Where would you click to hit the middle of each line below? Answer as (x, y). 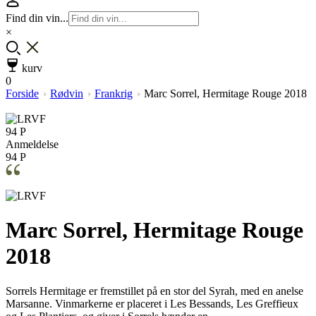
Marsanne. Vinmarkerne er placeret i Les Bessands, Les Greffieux (152, 303)
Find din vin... (37, 18)
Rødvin (67, 93)
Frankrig (114, 93)
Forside (22, 93)
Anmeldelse (32, 144)
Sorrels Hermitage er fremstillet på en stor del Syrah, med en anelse (154, 291)
